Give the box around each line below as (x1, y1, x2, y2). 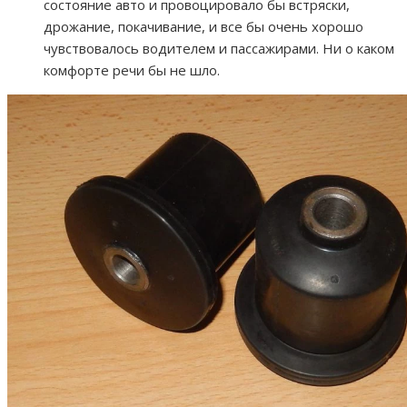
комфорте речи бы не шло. (44, 60, 220, 79)
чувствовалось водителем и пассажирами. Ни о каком (44, 38, 394, 57)
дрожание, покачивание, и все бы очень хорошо (44, 16, 363, 35)
